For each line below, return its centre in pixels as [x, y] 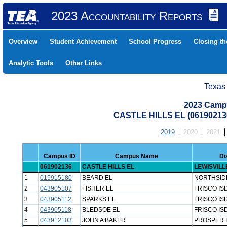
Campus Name [136, 156]
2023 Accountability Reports [126, 16]
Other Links [84, 63]
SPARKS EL [99, 199]
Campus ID [59, 156]
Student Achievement [83, 41]
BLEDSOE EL [101, 210]
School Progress [155, 41]
